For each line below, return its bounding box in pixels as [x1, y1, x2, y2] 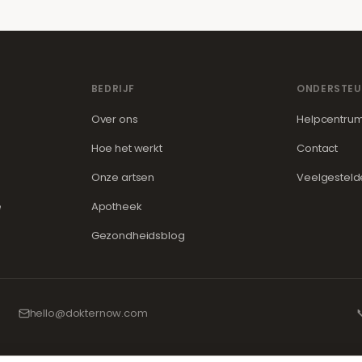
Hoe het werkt [90, 141, 162, 156]
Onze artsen [90, 170, 155, 185]
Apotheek [90, 199, 142, 214]
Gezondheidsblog [90, 228, 185, 243]
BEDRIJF [90, 82, 135, 95]
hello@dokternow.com [29, 305, 148, 321]
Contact [297, 141, 339, 156]
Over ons [90, 112, 138, 127]
